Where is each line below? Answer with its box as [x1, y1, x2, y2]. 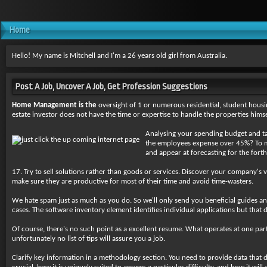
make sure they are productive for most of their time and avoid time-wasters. [12, 178, 253, 185]
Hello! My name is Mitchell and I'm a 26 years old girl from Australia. [12, 52, 227, 60]
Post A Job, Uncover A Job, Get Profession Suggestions [15, 82, 207, 92]
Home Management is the [12, 101, 97, 109]
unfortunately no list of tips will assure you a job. [12, 235, 165, 243]
